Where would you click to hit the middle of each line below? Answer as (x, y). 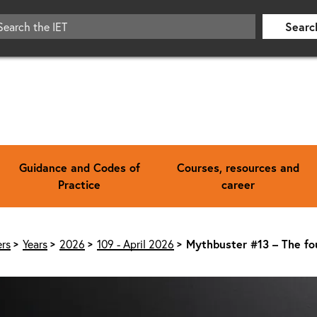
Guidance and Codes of (79, 167)
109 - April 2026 (135, 243)
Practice (79, 184)
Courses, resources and (238, 167)
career (238, 184)
